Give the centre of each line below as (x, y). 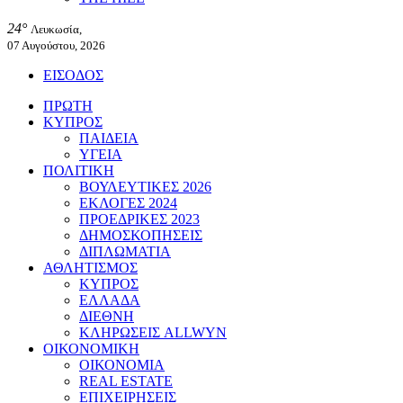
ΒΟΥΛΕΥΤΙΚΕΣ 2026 (145, 187)
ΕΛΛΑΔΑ (110, 300)
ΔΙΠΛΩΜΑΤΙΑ (125, 251)
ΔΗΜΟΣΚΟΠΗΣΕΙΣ (141, 235)
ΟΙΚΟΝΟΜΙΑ (122, 365)
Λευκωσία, (56, 29)
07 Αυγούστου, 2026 (56, 45)
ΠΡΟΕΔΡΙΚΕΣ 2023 (139, 219)
